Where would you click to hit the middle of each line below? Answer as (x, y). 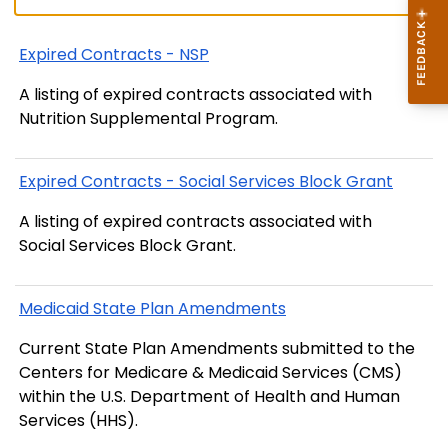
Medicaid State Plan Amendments (152, 309)
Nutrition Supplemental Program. (148, 118)
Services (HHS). (78, 421)
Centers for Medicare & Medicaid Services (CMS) (210, 373)
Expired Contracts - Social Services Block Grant (206, 181)
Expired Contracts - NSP (114, 54)
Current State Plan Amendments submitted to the (217, 349)
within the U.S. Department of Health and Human (209, 397)
